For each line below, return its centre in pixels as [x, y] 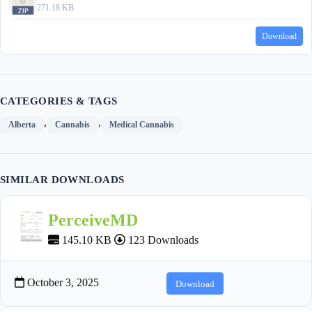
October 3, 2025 [62, 283]
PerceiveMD [93, 220]
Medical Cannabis [142, 125]
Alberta [22, 125]
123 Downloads [162, 240]
